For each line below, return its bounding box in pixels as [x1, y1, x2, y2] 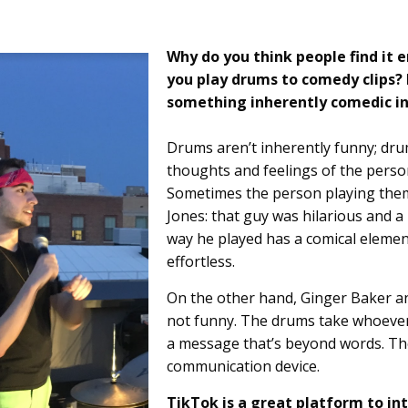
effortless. [167, 251, 235, 272]
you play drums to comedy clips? [167, 69, 403, 90]
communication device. [167, 356, 320, 377]
